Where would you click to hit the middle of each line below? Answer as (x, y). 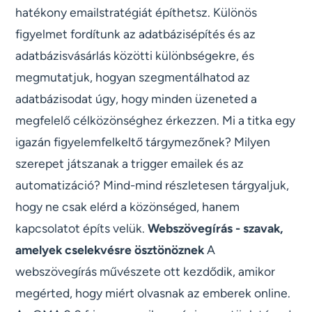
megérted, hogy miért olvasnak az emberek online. (153, 292)
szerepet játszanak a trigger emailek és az (130, 163)
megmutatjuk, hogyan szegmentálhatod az (133, 77)
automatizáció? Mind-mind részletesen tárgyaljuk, (153, 185)
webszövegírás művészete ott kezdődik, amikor (146, 271)
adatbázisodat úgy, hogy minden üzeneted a (136, 98)
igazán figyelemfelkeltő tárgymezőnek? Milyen (143, 141)
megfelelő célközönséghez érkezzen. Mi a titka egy (156, 120)
